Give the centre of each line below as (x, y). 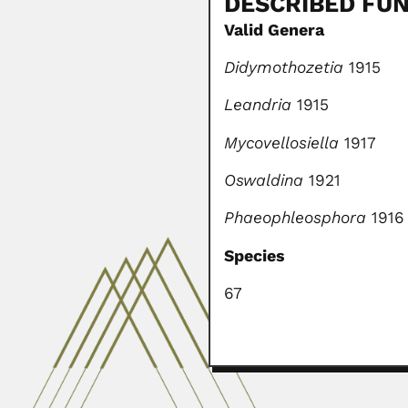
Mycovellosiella (282, 143)
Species (255, 255)
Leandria (258, 105)
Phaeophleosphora (296, 218)
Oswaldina (264, 181)
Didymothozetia (284, 67)
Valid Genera (275, 30)
